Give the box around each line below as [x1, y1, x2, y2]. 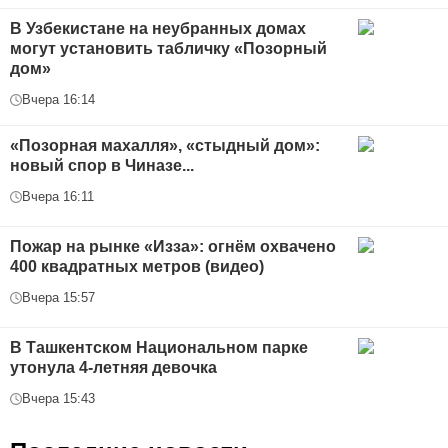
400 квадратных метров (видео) [10, 258, 264, 276]
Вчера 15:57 [22, 290, 95, 306]
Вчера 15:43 [22, 391, 95, 407]
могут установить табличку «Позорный [10, 40, 327, 58]
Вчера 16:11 [22, 189, 94, 205]
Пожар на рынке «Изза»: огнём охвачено [10, 238, 336, 256]
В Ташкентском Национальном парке [10, 339, 308, 357]
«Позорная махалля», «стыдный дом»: [10, 137, 320, 155]
